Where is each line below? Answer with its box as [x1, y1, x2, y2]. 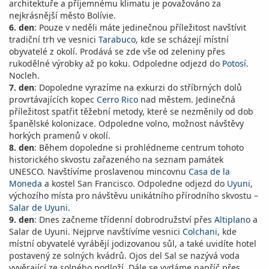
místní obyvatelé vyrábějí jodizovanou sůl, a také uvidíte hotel [9, 238, 256, 249]
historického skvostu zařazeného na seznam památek [9, 154, 223, 165]
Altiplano [214, 214, 250, 225]
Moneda [9, 178, 42, 189]
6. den [9, 22, 34, 33]
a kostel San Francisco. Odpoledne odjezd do [42, 178, 227, 189]
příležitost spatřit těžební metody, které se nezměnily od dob [9, 106, 253, 117]
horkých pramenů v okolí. [9, 130, 110, 141]
